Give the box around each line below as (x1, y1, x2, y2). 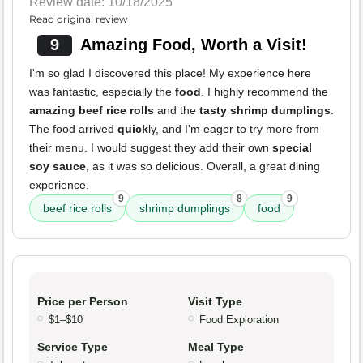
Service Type (37, 340, 108, 354)
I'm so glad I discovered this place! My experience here (29, 66, 311, 80)
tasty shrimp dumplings (199, 104, 331, 117)
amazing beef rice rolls (29, 104, 154, 117)
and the (154, 104, 199, 117)
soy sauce (29, 160, 86, 173)
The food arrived (29, 122, 117, 136)
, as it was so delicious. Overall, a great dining (86, 160, 320, 173)
